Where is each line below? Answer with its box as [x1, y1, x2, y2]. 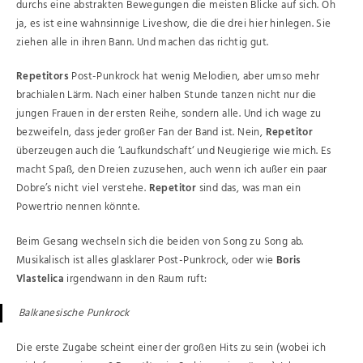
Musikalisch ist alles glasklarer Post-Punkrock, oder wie [16, 251, 276, 269]
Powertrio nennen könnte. [16, 199, 140, 216]
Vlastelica [16, 270, 67, 288]
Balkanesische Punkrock [19, 305, 130, 322]
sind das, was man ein [196, 180, 301, 198]
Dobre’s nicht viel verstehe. [16, 180, 149, 198]
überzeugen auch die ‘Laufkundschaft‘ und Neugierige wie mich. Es [16, 143, 331, 160]
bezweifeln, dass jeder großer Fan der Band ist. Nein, [16, 124, 266, 142]
